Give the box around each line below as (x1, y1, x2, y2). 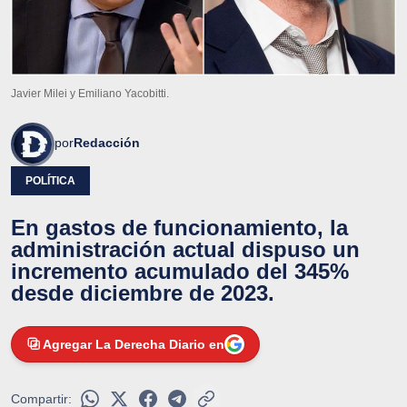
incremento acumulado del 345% (11, 258, 349, 283)
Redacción (74, 134, 140, 150)
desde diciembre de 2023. (11, 280, 274, 305)
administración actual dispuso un (11, 236, 360, 262)
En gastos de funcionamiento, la (11, 214, 348, 240)
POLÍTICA (25, 174, 75, 187)
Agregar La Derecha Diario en (43, 336, 224, 352)
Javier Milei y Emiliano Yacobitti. (11, 86, 169, 100)
